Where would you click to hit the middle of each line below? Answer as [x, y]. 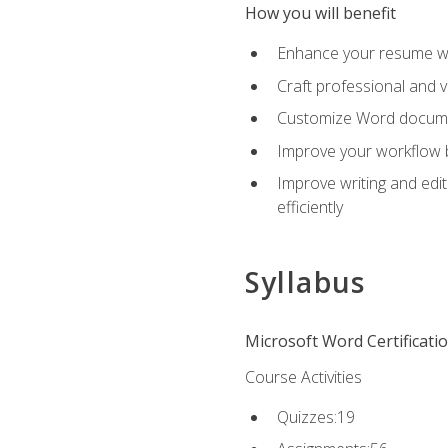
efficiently [309, 207]
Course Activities [303, 376]
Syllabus [305, 281]
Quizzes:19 [315, 416]
